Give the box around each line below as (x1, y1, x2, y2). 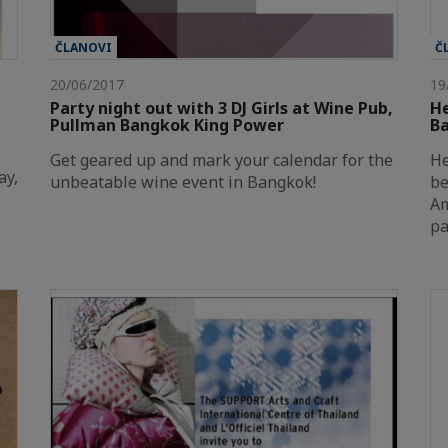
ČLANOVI (55, 38, 112, 56)
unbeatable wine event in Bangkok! (50, 170, 316, 193)
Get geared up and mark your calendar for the (50, 148, 393, 171)
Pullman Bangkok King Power (50, 113, 284, 136)
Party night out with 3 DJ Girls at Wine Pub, (50, 96, 393, 119)
